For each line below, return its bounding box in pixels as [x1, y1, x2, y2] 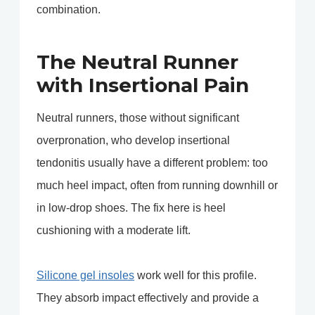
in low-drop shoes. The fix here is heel [37, 202, 226, 214]
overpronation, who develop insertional [37, 134, 230, 147]
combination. [37, 4, 101, 16]
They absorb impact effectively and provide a [37, 292, 259, 304]
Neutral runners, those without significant [37, 112, 239, 124]
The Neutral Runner [37, 50, 238, 75]
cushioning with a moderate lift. [37, 224, 191, 237]
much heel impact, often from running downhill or [37, 179, 278, 192]
